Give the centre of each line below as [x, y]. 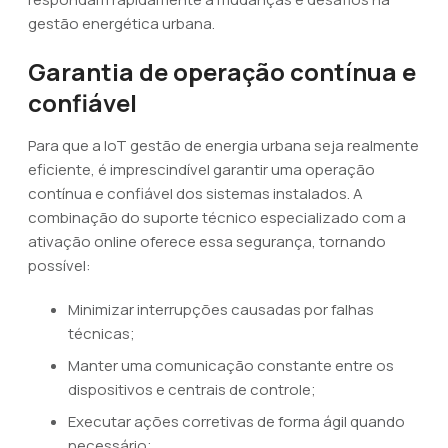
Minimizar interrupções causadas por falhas [221, 309]
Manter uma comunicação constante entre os [231, 365]
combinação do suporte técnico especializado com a [217, 217]
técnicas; [101, 333]
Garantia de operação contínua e [222, 71]
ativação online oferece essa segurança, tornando [207, 241]
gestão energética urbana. [121, 23]
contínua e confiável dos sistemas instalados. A [195, 193]
